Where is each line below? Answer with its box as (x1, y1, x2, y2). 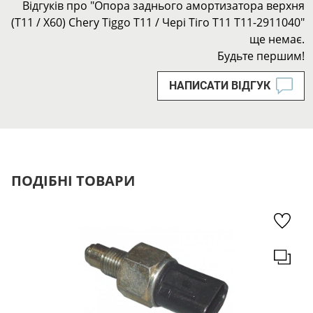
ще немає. (249, 31, 305, 47)
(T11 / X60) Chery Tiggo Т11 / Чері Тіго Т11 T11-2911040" (11, 15, 305, 30)
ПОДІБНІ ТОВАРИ (11, 171, 135, 190)
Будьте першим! (217, 48, 305, 64)
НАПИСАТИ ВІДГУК (169, 79, 270, 92)
